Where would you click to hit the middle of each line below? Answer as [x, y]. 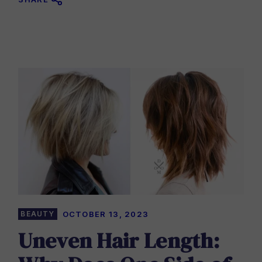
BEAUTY [38, 214]
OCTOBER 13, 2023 [106, 214]
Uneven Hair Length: [119, 241]
